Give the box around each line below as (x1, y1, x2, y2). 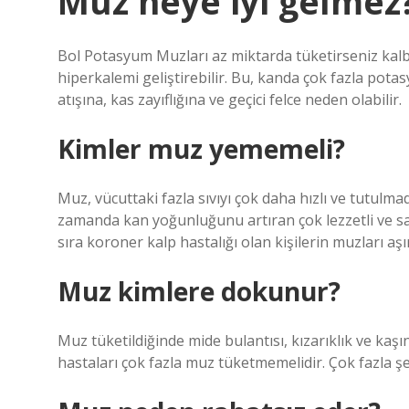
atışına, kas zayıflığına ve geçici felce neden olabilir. (58, 89, 402, 110)
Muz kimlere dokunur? (58, 274, 341, 309)
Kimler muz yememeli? (58, 131, 345, 166)
